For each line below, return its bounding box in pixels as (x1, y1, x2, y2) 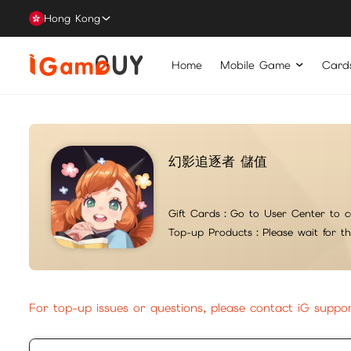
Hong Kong (43, 11, 100, 25)
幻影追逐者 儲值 (168, 152, 267, 170)
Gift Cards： (168, 207, 230, 221)
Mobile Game (219, 57, 291, 72)
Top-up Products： (168, 226, 262, 240)
